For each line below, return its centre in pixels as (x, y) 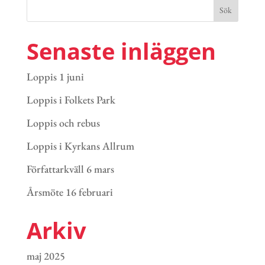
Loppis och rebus (63, 123)
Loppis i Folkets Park (71, 100)
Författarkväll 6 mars (70, 169)
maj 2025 (46, 256)
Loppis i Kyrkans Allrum (80, 146)
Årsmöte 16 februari (70, 192)
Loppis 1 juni (55, 77)
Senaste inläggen (121, 51)
